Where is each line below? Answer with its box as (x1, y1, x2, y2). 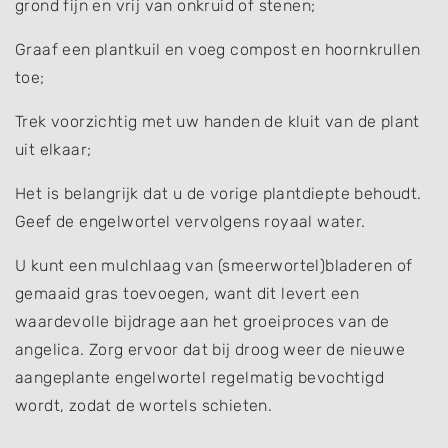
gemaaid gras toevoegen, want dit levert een (15, 283, 360, 303)
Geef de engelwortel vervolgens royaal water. (15, 211, 366, 231)
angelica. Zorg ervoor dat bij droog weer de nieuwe (15, 339, 405, 359)
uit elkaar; (15, 139, 92, 159)
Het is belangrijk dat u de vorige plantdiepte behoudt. (15, 183, 422, 203)
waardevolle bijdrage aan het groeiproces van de (15, 311, 390, 331)
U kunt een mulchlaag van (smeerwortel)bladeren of (15, 255, 413, 275)
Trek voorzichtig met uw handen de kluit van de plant (15, 111, 420, 131)
